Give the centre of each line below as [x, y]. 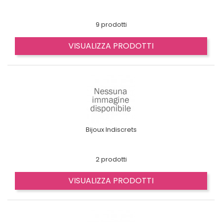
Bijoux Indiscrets [111, 130]
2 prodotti [111, 159]
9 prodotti [111, 25]
